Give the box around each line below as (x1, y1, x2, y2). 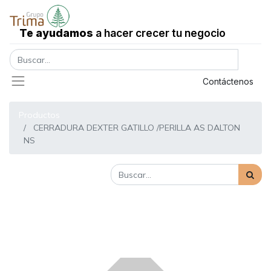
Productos (19, 109, 60, 121)
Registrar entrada (103, 76, 172, 87)
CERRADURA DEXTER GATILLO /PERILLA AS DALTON (33, 122, 240, 134)
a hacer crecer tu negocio (93, 27, 226, 39)
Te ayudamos (19, 27, 93, 39)
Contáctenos (203, 76, 253, 87)
